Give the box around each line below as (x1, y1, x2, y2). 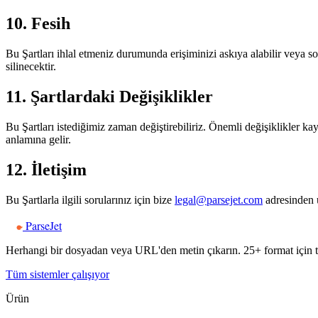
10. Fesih (6, 14, 70, 33)
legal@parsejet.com (175, 193, 263, 206)
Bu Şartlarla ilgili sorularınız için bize (6, 193, 175, 206)
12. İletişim (6, 160, 87, 179)
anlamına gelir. (6, 133, 71, 146)
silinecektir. (6, 60, 56, 72)
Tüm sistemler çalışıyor (6, 268, 109, 280)
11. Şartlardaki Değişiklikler (6, 87, 213, 106)
